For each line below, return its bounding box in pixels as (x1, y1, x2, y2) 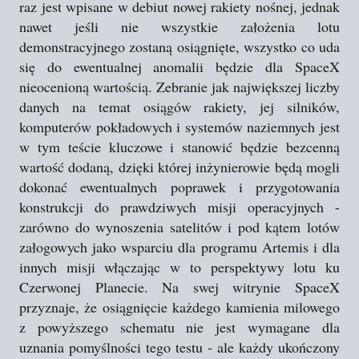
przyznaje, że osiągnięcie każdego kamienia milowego (19, 297, 340, 317)
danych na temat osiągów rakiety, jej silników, (19, 97, 340, 116)
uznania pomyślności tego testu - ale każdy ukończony (19, 337, 340, 357)
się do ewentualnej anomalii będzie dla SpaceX (19, 57, 340, 76)
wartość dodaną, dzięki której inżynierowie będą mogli (19, 157, 340, 176)
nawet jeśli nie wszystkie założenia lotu (19, 17, 340, 36)
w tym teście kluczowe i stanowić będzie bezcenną (19, 137, 340, 156)
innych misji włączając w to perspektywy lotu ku (19, 257, 340, 276)
